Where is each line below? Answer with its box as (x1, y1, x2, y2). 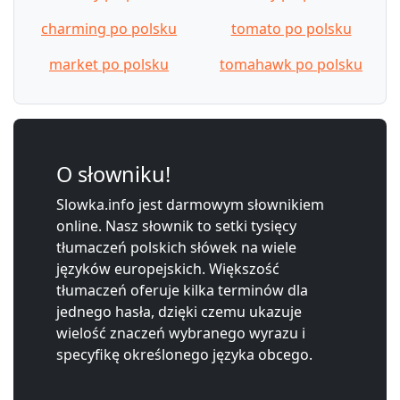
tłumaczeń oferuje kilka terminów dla (56, 279, 308, 300)
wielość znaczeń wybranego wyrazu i (56, 322, 305, 343)
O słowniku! (56, 159, 171, 188)
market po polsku (49, 54, 169, 74)
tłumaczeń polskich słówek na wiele (56, 237, 296, 257)
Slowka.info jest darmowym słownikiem (56, 194, 324, 214)
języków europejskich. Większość (56, 258, 279, 279)
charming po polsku (41, 18, 177, 38)
